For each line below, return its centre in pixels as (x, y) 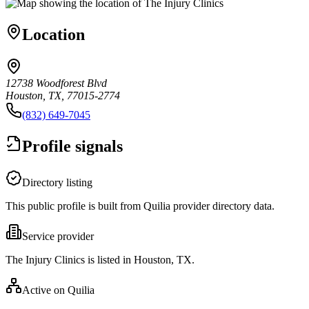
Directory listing (57, 182)
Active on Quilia (58, 290)
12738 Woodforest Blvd (56, 83)
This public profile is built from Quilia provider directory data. (140, 206)
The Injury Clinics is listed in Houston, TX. (100, 259)
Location (53, 34)
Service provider (58, 236)
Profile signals (72, 146)
